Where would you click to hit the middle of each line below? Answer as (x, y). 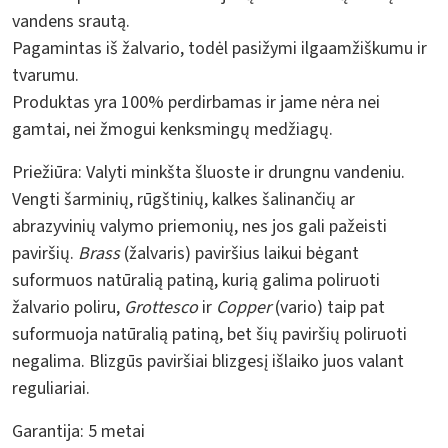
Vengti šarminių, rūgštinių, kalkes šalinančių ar (183, 199)
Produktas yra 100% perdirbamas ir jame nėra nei (196, 102)
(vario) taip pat (328, 307)
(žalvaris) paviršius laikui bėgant (239, 253)
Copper (243, 307)
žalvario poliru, (68, 307)
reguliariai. (51, 388)
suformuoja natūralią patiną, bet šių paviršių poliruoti (209, 334)
